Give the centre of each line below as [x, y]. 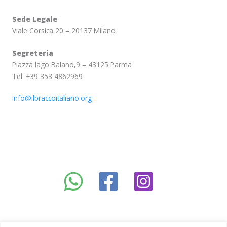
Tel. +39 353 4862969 [47, 76]
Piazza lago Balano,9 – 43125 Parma [72, 64]
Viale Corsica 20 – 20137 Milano [64, 31]
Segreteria [33, 53]
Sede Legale [35, 19]
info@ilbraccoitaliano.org [52, 98]
